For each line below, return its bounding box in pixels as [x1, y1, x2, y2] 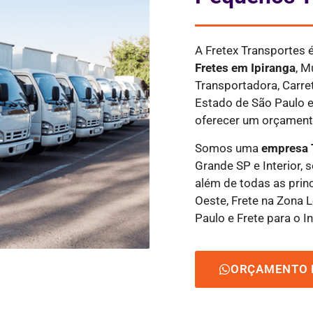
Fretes [195, 61, 232, 75]
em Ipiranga [231, 61, 296, 75]
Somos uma [195, 140, 262, 155]
